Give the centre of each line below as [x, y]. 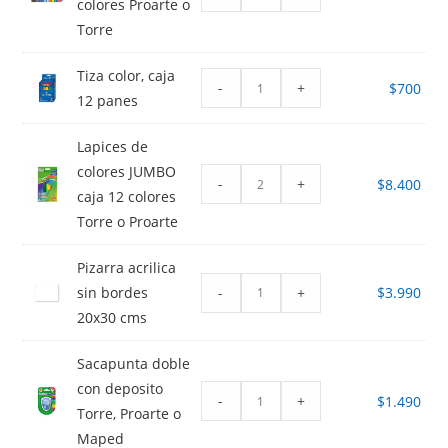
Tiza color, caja [126, 76]
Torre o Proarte [128, 222]
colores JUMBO [127, 172]
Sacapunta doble [134, 364]
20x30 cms [112, 318]
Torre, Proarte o [129, 414]
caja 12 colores [127, 197]
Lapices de [113, 147]
